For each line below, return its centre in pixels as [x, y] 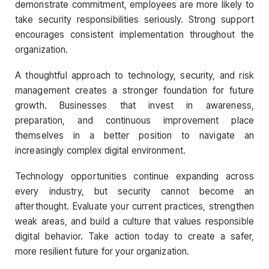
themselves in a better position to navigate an [134, 135]
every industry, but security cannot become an [134, 192]
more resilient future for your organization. [102, 252]
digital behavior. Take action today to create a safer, [134, 237]
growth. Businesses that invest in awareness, [134, 105]
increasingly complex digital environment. [100, 150]
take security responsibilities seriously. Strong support [134, 19]
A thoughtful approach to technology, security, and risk [134, 75]
